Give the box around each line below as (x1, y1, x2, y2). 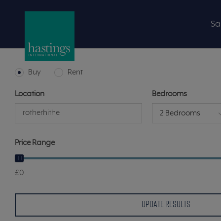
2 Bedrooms (160, 109, 201, 118)
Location (15, 90, 44, 99)
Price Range (15, 139, 55, 147)
